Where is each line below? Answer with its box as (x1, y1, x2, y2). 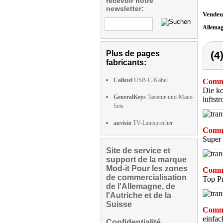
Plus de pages (106, 49, 160, 58)
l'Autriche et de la (106, 191, 171, 200)
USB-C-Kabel (132, 77, 168, 84)
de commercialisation (106, 173, 187, 182)
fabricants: (106, 58, 146, 67)
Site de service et (106, 146, 170, 155)
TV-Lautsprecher (131, 119, 173, 126)
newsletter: (106, 4, 144, 12)
